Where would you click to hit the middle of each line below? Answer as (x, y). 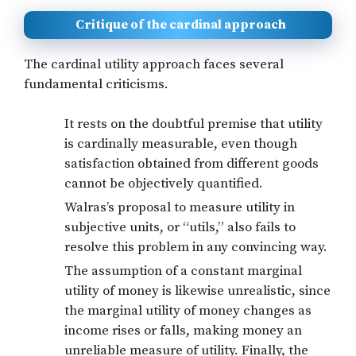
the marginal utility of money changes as (188, 311)
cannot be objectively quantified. (164, 184)
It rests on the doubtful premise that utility (193, 124)
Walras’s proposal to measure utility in (180, 208)
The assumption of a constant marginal (183, 271)
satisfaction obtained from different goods (192, 164)
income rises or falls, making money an (183, 331)
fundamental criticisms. (96, 84)
